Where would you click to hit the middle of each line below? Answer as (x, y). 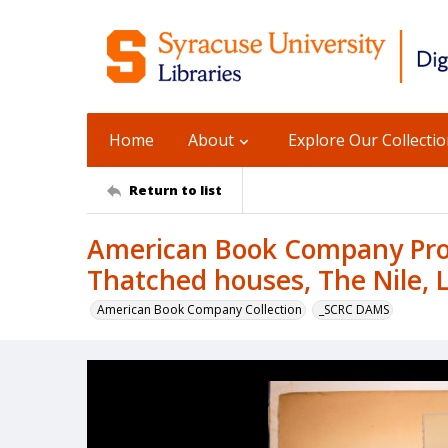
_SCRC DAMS (354, 309)
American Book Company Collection (199, 309)
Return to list (175, 189)
